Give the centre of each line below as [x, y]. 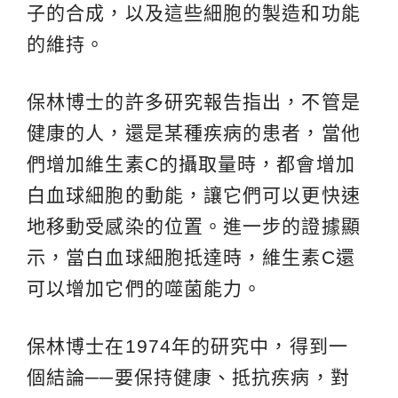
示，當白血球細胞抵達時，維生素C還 [191, 257]
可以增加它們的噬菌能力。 [145, 288]
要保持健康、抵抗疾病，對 [232, 377]
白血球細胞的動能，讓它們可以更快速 [194, 195]
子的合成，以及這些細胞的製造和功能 [194, 12]
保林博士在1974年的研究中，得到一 [187, 346]
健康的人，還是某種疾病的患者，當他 [194, 132]
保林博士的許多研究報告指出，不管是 [194, 101]
